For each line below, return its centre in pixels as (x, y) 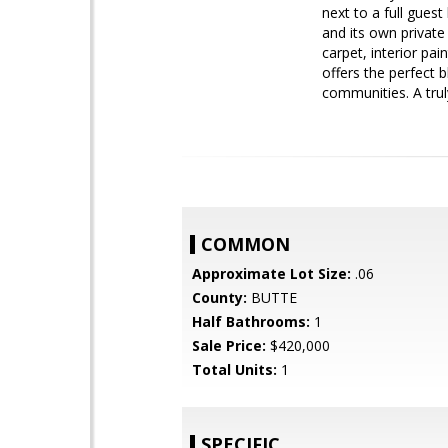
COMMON (245, 244)
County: (219, 297)
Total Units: (234, 369)
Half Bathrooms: (251, 321)
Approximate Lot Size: (271, 273)
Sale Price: (229, 345)
